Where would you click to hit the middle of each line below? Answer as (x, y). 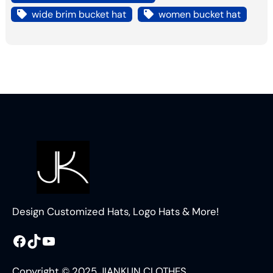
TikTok (30, 240)
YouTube (45, 240)
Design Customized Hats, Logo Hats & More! (115, 212)
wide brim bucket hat (79, 15)
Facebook (15, 240)
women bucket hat (199, 15)
